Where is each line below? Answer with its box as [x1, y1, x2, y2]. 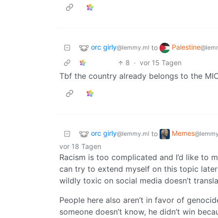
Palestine [172, 43, 200, 52]
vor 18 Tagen [59, 142, 101, 151]
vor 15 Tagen [140, 58, 182, 67]
